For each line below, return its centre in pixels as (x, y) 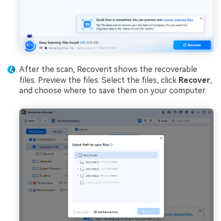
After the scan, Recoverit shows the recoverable (108, 70)
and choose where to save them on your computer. (113, 91)
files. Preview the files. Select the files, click (99, 80)
